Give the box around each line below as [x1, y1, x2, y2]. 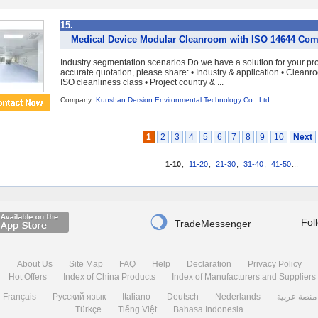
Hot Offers [8, 272, 47, 282]
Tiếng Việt [117, 305, 157, 314]
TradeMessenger [172, 218, 251, 229]
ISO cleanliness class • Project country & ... [60, 77, 224, 87]
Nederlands [215, 292, 261, 302]
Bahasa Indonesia [172, 305, 243, 314]
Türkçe [75, 305, 102, 314]
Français [3, 292, 36, 302]
